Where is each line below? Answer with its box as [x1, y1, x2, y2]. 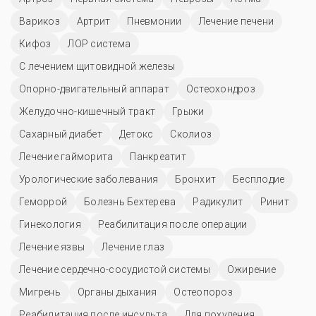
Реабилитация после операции [97, 218, 248, 230]
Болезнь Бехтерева [84, 195, 176, 207]
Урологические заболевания [19, 173, 159, 185]
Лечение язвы [19, 241, 85, 253]
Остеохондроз [186, 83, 255, 95]
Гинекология [19, 218, 81, 230]
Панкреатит [130, 150, 186, 162]
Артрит [76, 15, 111, 27]
